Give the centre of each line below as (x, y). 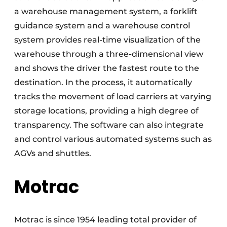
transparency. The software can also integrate (109, 125)
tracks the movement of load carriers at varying (113, 97)
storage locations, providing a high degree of (106, 111)
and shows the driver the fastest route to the (107, 68)
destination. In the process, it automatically (103, 82)
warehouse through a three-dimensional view (109, 54)
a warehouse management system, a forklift (106, 11)
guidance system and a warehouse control (102, 26)
